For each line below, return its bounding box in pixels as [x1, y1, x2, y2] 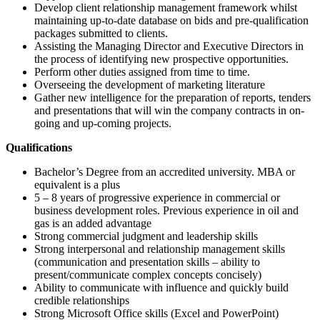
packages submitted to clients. [34, 27, 168, 40]
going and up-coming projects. [34, 117, 171, 130]
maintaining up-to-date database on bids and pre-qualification [34, 14, 309, 27]
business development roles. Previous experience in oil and [34, 204, 299, 217]
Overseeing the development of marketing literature [34, 79, 265, 91]
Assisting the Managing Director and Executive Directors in [34, 40, 304, 53]
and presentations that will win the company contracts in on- [34, 104, 304, 117]
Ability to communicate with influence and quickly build [34, 281, 289, 294]
